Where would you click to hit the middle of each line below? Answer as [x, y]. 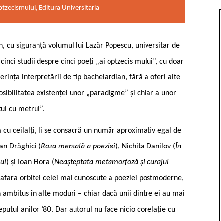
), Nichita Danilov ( [145, 146]
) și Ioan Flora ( [30, 162]
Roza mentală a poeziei [78, 146]
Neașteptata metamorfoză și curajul [111, 162]
